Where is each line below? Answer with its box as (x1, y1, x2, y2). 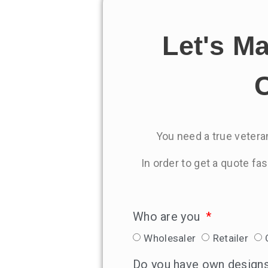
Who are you (133, 209, 203, 224)
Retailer (212, 232, 249, 244)
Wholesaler (144, 232, 196, 244)
